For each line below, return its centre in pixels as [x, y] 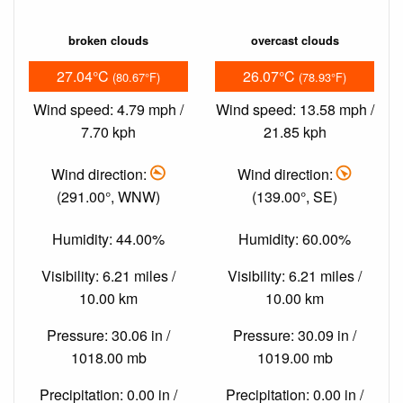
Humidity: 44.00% [108, 239]
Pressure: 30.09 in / [295, 336]
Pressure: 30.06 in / [108, 336]
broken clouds [108, 40]
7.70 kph [108, 131]
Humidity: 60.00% [295, 239]
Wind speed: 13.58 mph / [295, 109]
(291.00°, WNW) [108, 196]
